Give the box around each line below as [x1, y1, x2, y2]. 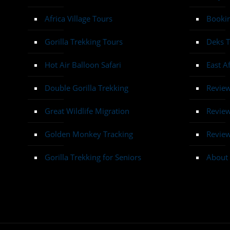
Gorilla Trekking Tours [45, 36, 123, 47]
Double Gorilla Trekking [45, 83, 128, 93]
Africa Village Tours [45, 13, 112, 24]
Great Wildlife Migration [45, 106, 129, 116]
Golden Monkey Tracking [45, 129, 133, 139]
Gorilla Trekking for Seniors [45, 152, 141, 162]
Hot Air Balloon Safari [45, 60, 121, 70]
